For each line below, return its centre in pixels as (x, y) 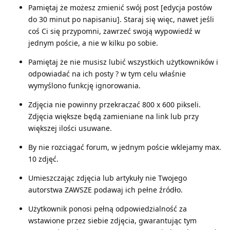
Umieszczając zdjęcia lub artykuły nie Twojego (108, 178)
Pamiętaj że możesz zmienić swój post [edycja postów (120, 7)
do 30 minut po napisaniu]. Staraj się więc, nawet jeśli (121, 19)
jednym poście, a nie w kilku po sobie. (93, 43)
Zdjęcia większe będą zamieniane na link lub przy (113, 116)
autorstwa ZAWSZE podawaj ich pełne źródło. (106, 189)
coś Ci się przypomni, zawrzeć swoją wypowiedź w (114, 31)
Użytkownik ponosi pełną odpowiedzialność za (108, 208)
